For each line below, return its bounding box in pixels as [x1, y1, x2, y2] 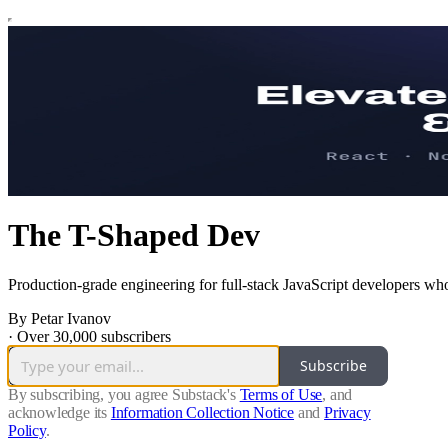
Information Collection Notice [110, 403, 295, 421]
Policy [8, 421, 46, 439]
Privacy [324, 403, 371, 421]
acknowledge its [8, 403, 108, 421]
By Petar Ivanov [8, 309, 111, 327]
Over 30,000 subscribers [17, 327, 171, 345]
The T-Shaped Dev [8, 217, 260, 254]
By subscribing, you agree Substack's [8, 385, 236, 403]
